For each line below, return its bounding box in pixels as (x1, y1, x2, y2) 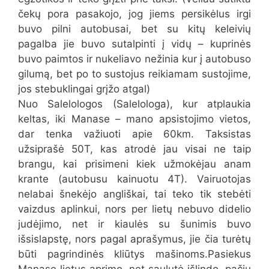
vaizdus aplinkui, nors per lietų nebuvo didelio (18, 202, 251, 215)
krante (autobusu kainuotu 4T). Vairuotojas (18, 172, 251, 185)
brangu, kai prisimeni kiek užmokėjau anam (18, 157, 251, 170)
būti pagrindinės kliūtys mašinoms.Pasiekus (18, 247, 251, 260)
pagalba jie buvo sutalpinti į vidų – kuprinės (18, 37, 251, 50)
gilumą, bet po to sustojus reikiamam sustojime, (18, 67, 251, 80)
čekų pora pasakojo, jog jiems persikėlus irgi (18, 7, 251, 20)
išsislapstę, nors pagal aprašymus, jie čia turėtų (18, 232, 251, 245)
